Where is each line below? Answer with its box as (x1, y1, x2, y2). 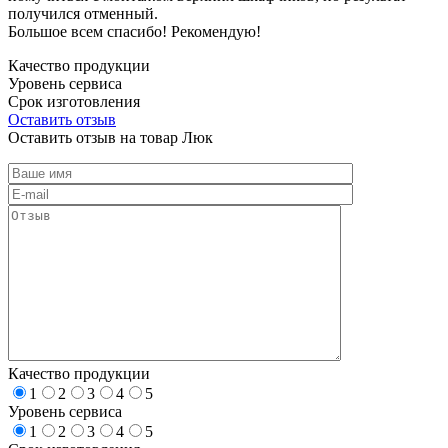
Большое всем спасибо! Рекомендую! (8, 22, 261, 40)
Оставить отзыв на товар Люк (8, 128, 213, 146)
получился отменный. (8, 4, 158, 22)
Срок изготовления (8, 92, 140, 110)
